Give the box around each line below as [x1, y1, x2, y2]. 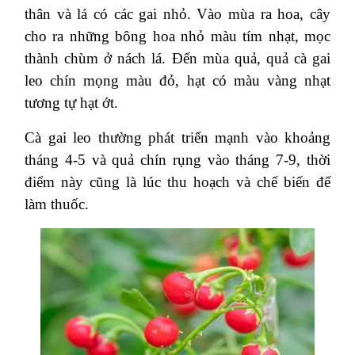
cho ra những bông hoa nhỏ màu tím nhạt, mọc [25, 28, 330, 44]
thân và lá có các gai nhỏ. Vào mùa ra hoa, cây [25, 6, 330, 22]
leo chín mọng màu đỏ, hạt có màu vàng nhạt [25, 72, 330, 89]
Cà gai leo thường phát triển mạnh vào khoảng [25, 129, 330, 146]
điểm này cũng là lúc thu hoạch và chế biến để [25, 174, 330, 190]
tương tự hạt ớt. [25, 94, 118, 111]
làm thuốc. [25, 196, 89, 212]
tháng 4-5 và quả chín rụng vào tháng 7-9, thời [25, 151, 330, 168]
